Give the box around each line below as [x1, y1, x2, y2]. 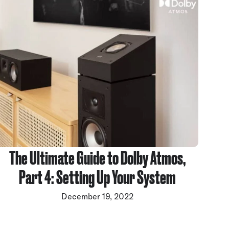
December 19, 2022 [61, 191, 134, 201]
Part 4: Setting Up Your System [19, 164, 176, 188]
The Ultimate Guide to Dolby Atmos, [9, 145, 186, 168]
